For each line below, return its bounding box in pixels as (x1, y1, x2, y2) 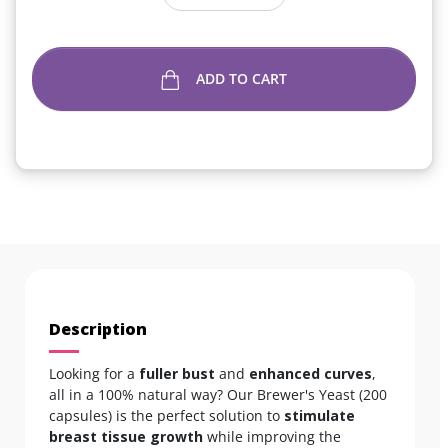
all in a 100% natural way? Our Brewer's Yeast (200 (49, 384, 387, 404)
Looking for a (49, 363, 139, 383)
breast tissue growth (49, 426, 203, 446)
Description (49, 317, 147, 340)
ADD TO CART (196, 68, 288, 88)
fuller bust (139, 363, 215, 383)
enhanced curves (249, 363, 372, 383)
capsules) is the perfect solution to (49, 405, 284, 425)
